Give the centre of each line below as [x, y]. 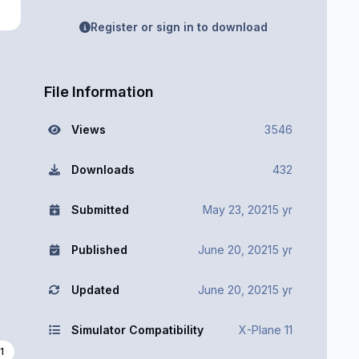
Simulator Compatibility [137, 329]
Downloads [103, 169]
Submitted [100, 209]
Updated [95, 289]
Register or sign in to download [179, 26]
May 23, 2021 [237, 209]
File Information [98, 91]
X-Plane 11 [266, 329]
